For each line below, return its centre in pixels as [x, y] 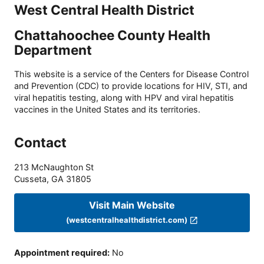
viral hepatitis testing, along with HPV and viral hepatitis [124, 97]
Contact [40, 143]
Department [53, 50]
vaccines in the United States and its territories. [107, 109]
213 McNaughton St [54, 167]
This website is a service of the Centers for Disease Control [131, 74]
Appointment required [61, 253]
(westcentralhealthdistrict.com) [127, 220]
